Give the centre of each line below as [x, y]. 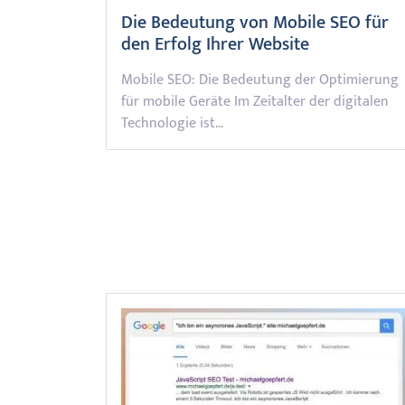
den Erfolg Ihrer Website [215, 44]
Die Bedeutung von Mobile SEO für [255, 23]
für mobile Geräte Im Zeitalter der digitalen [255, 102]
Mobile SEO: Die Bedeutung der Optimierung [260, 80]
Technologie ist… [172, 123]
